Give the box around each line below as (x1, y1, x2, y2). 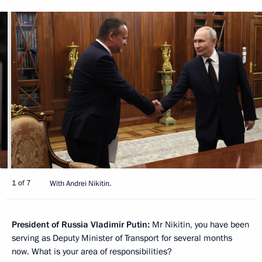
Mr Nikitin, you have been (150, 219, 249, 231)
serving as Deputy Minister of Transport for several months (12, 232, 232, 244)
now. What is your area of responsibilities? (12, 246, 172, 258)
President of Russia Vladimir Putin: (12, 219, 150, 231)
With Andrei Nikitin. (50, 178, 111, 189)
